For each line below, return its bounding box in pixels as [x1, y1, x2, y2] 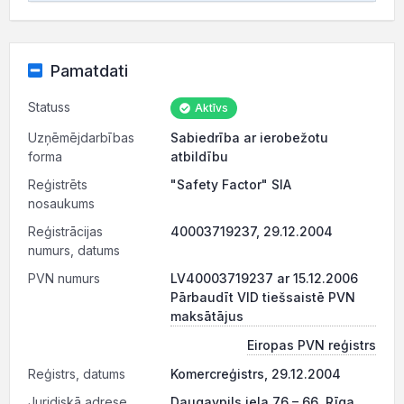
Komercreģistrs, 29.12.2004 [170, 366, 341, 381]
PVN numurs [28, 271, 100, 286]
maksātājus [170, 308, 243, 324]
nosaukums [28, 196, 95, 211]
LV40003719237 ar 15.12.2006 [170, 271, 358, 286]
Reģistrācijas [28, 224, 103, 239]
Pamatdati [50, 61, 128, 80]
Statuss [28, 99, 70, 115]
